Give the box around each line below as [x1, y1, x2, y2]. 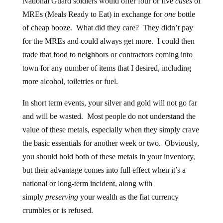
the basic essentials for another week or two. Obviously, [22, 139, 199, 147]
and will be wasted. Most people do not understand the [22, 112, 196, 120]
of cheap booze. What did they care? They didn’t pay [22, 23, 193, 32]
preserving [45, 193, 78, 201]
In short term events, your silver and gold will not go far [22, 99, 197, 107]
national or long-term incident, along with [22, 179, 152, 188]
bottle [175, 10, 195, 18]
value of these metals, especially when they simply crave [22, 125, 199, 134]
